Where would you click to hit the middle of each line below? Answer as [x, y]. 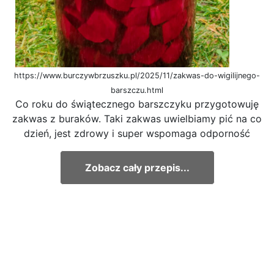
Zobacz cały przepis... [137, 167]
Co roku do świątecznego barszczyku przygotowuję [137, 104]
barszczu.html [137, 90]
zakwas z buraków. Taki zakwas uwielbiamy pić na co [137, 118]
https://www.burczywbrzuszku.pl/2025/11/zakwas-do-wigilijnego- [137, 75]
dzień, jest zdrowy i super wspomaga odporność [137, 133]
